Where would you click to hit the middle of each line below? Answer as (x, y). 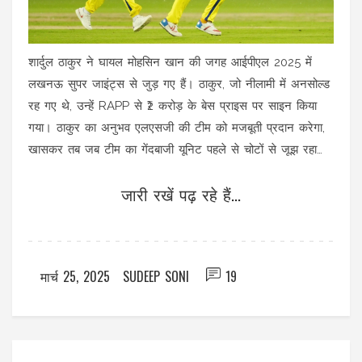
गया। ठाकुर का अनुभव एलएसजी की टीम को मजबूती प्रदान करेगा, (177, 127)
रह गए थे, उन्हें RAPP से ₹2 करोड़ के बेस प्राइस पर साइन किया (173, 105)
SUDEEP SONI (156, 276)
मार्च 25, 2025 (75, 276)
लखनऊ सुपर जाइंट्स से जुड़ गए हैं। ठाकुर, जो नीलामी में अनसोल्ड (179, 84)
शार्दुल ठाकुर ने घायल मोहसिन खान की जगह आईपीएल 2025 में (170, 62)
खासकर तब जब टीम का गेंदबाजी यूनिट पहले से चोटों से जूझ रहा (173, 149)
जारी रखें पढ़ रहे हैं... (181, 194)
